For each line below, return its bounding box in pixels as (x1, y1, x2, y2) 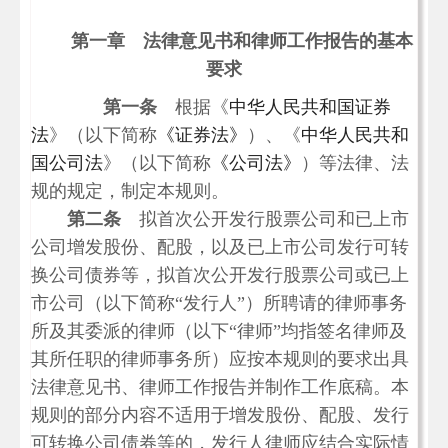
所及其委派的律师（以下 (31, 321, 229, 341)
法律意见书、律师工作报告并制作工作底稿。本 (31, 377, 409, 397)
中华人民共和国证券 (229, 97, 391, 117)
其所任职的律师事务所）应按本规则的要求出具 (31, 349, 409, 369)
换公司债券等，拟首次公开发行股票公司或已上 (31, 265, 409, 285)
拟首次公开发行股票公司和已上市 (121, 209, 409, 229)
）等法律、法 (301, 153, 409, 173)
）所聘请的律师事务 (245, 293, 407, 313)
